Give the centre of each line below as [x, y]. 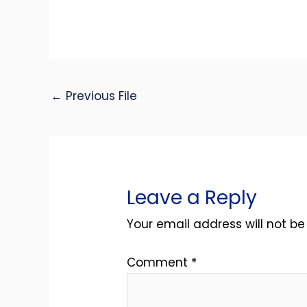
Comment [159, 263]
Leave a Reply [192, 197]
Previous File [100, 96]
